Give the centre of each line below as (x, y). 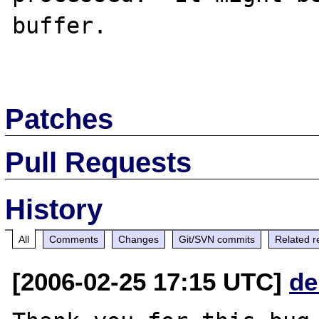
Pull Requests (99, 162)
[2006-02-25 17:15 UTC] (151, 281)
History (54, 209)
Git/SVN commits (217, 239)
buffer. (60, 26)
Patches (59, 119)
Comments (74, 239)
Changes (139, 239)
